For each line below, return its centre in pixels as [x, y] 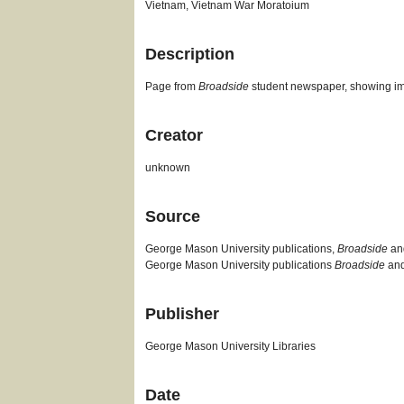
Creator [174, 135]
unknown [168, 168]
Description [190, 54]
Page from [172, 87]
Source [173, 216]
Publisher [183, 314]
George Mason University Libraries [231, 346]
